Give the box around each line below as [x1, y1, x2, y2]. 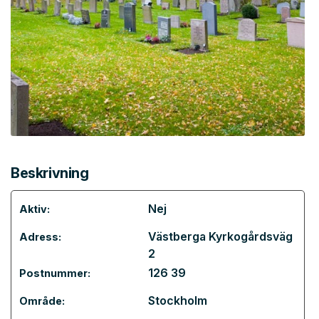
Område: [19, 295, 65, 307]
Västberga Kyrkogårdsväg [148, 229, 293, 244]
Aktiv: [19, 203, 50, 215]
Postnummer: [19, 267, 90, 279]
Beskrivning [11, 164, 89, 182]
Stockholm [148, 293, 207, 308]
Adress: [19, 231, 61, 243]
